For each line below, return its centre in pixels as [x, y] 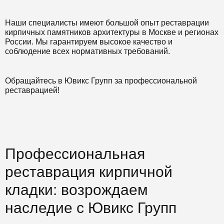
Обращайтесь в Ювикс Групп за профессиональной [101, 81]
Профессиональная [75, 154]
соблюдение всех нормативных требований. [87, 51]
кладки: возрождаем [76, 190]
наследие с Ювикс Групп [91, 208]
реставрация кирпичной [89, 172]
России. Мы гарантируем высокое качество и [89, 42]
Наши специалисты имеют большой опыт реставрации [107, 23]
